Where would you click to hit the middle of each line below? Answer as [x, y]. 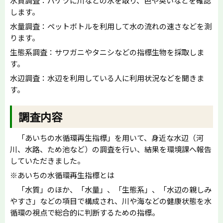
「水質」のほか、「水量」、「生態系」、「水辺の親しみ [111, 189]
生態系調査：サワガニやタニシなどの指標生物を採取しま [107, 52]
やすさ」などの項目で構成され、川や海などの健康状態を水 [111, 201]
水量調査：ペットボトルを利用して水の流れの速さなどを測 [111, 26]
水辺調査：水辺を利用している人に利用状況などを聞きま [107, 78]
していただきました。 [47, 160]
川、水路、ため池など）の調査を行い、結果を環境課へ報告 [111, 149]
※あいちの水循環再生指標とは [62, 175]
